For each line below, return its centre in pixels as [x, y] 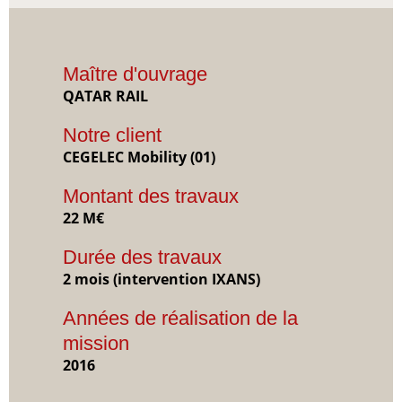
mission [96, 343]
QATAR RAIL [105, 96]
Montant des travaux [151, 196]
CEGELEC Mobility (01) [139, 157]
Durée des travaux [142, 257]
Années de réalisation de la [180, 318]
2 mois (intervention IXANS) [162, 279]
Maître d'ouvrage [135, 74]
